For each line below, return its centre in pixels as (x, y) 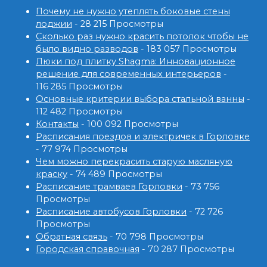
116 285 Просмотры (79, 86)
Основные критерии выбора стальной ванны (140, 99)
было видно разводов (87, 49)
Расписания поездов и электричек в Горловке (143, 136)
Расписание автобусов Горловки (111, 211)
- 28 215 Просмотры (118, 24)
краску (52, 174)
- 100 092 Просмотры (128, 124)
